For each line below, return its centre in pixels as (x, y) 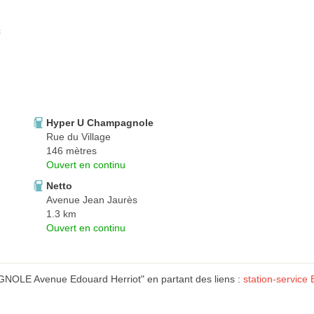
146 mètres (71, 151)
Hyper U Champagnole (100, 123)
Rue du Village (78, 137)
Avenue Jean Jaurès (92, 200)
